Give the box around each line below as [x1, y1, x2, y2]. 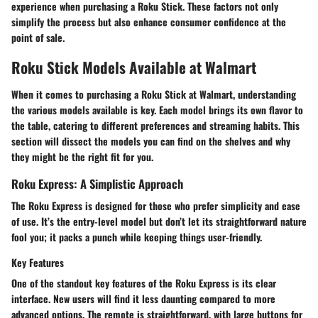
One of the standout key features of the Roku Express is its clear [11, 275, 276, 290]
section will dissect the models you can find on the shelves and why [11, 133, 290, 148]
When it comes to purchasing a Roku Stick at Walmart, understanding [11, 86, 296, 102]
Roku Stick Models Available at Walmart [11, 56, 256, 78]
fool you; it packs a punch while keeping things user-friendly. [11, 229, 262, 244]
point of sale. [11, 30, 65, 45]
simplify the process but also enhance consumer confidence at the [11, 14, 286, 29]
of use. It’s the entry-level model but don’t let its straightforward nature [11, 213, 307, 229]
